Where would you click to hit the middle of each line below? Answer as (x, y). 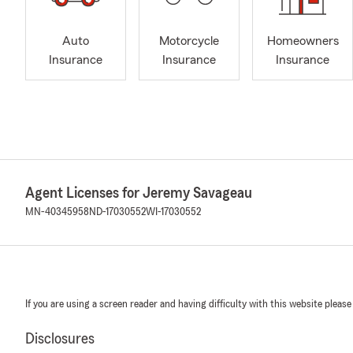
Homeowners (303, 41)
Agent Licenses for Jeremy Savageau (139, 193)
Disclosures (60, 339)
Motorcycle (189, 41)
